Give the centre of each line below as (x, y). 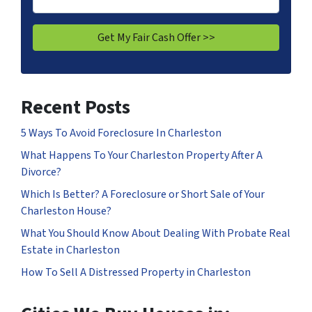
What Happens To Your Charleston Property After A (142, 156)
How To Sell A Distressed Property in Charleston (136, 273)
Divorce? (41, 172)
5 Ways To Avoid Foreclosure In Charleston (121, 133)
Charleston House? (66, 211)
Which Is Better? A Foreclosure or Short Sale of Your (143, 195)
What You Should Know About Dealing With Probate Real (156, 234)
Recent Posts (76, 108)
